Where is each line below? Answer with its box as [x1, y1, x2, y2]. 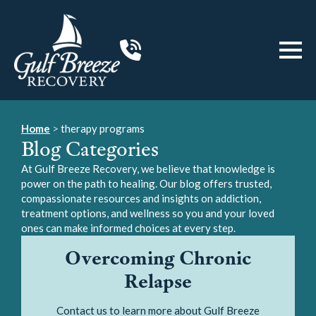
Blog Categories [21, 135, 159, 162]
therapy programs [61, 122, 145, 135]
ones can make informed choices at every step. [21, 221, 236, 234]
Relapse [124, 268, 192, 293]
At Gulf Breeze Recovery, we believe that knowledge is [21, 162, 275, 175]
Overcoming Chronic [65, 245, 251, 270]
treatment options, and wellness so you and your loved [21, 207, 274, 219]
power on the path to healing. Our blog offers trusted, [21, 177, 272, 190]
